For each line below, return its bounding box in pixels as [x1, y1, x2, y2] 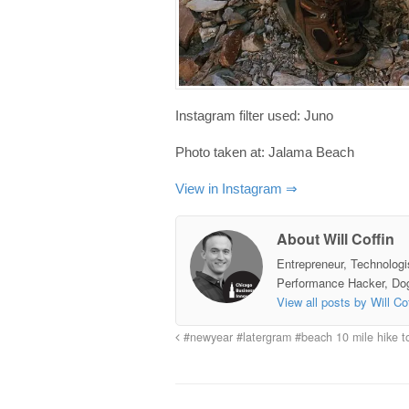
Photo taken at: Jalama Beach [175, 144, 354, 161]
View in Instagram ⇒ [175, 181, 298, 197]
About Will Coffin [277, 228, 394, 250]
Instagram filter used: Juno [175, 108, 333, 124]
